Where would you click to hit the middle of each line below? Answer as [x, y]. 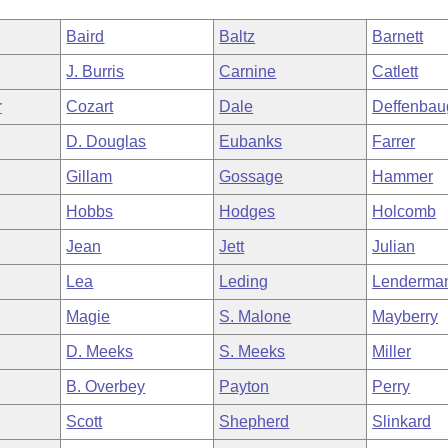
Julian [394, 246]
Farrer [394, 141]
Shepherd [254, 421]
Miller [392, 351]
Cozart [90, 106]
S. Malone [255, 316]
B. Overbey [106, 386]
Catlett [395, 71]
